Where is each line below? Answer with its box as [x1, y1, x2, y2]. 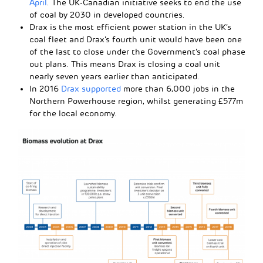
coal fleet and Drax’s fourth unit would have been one [29, 34, 242, 45]
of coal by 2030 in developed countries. [29, 9, 185, 20]
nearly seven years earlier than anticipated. [29, 71, 200, 82]
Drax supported [61, 83, 121, 94]
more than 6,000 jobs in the [121, 83, 235, 94]
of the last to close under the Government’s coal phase [29, 46, 245, 57]
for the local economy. [29, 108, 117, 119]
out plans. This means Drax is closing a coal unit [29, 59, 220, 69]
